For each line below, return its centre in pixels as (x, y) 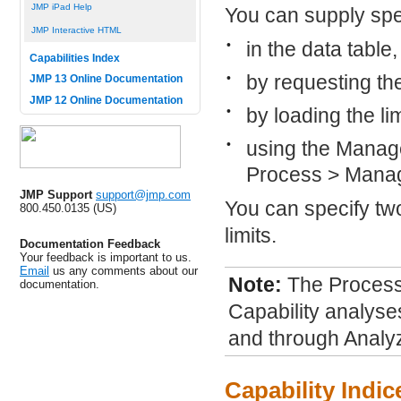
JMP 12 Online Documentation (106, 100)
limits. (251, 236)
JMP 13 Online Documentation (106, 79)
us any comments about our (124, 270)
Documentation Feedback (90, 243)
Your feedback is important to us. (106, 257)
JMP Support (56, 194)
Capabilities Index (74, 58)
